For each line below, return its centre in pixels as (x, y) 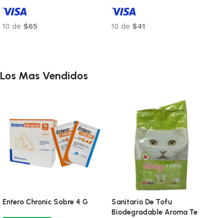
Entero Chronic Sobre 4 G (45, 202)
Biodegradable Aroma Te (154, 212)
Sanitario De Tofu (142, 202)
